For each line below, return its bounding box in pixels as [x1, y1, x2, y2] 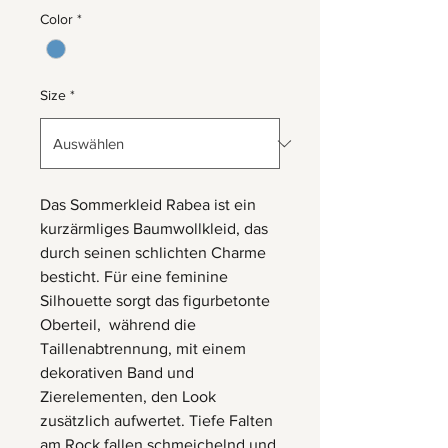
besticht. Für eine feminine [40, 268, 228, 286]
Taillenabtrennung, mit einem [40, 340, 246, 358]
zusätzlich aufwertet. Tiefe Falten [40, 412, 273, 430]
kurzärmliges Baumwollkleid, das [40, 220, 268, 238]
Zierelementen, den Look [40, 388, 216, 406]
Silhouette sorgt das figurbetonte [40, 292, 270, 310]
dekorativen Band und [40, 364, 194, 382]
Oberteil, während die [40, 316, 196, 334]
